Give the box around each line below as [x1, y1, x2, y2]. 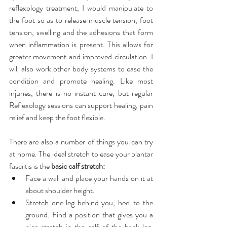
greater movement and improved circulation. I [9, 51, 153, 63]
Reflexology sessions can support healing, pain [9, 99, 153, 111]
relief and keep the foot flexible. [9, 111, 108, 124]
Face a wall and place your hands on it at [25, 172, 153, 184]
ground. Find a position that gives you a [25, 209, 153, 221]
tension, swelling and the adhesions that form [9, 26, 153, 39]
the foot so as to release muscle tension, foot [9, 14, 153, 26]
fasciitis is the [9, 160, 51, 172]
